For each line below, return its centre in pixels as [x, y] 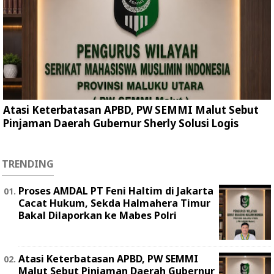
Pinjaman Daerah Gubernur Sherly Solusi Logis [121, 124]
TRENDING [28, 164]
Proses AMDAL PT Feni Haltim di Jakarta [116, 191]
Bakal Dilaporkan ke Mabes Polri [98, 216]
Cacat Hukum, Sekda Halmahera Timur [114, 203]
